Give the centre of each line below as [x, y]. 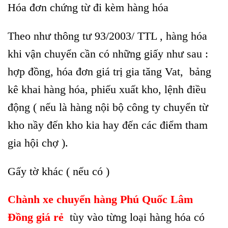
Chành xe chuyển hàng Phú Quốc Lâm [100, 199]
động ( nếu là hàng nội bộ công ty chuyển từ [108, 107]
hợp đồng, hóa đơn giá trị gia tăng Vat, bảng [109, 71]
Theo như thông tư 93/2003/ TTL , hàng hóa [107, 36]
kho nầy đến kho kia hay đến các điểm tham [108, 125]
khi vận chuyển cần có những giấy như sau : [109, 53]
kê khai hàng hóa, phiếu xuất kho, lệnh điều [107, 89]
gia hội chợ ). [38, 142]
